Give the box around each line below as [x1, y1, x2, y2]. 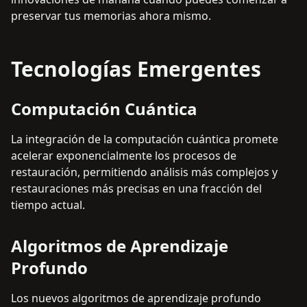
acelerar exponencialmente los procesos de [11, 148, 236, 164]
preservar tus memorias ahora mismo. [11, 8, 211, 24]
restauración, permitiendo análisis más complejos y [11, 164, 278, 180]
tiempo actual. [11, 197, 85, 213]
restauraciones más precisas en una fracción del [11, 181, 262, 197]
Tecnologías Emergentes [11, 55, 261, 84]
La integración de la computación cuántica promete [11, 132, 278, 147]
